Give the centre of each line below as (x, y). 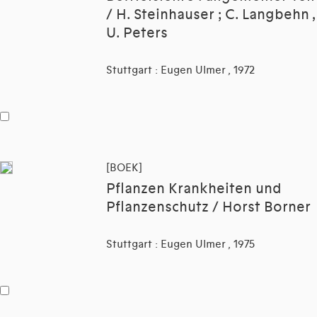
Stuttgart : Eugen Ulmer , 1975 (180, 244)
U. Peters (137, 34)
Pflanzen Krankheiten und (194, 189)
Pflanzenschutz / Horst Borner (208, 208)
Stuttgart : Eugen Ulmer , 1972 (180, 70)
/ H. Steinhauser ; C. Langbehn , (211, 15)
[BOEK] (124, 168)
